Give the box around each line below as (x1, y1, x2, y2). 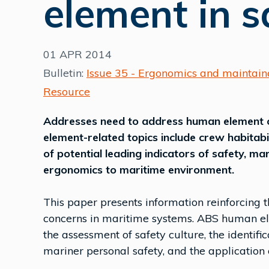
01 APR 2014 (43, 47, 112, 61)
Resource (43, 85, 90, 98)
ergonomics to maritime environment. (43, 163, 234, 177)
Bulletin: (43, 66, 86, 80)
